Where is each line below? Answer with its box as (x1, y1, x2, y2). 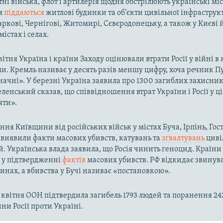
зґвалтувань (162, 134, 205, 142)
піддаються (4, 8, 45, 17)
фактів (62, 156, 86, 164)
